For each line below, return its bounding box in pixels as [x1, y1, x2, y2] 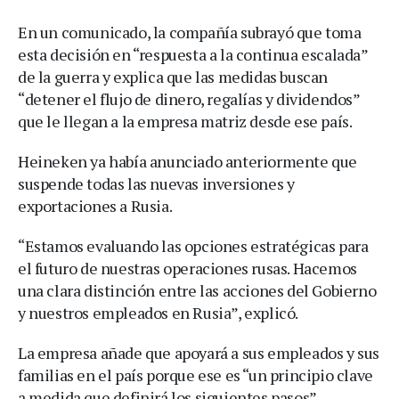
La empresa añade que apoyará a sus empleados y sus [18, 342, 380, 364]
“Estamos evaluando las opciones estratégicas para [18, 235, 369, 257]
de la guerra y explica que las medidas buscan [18, 66, 329, 88]
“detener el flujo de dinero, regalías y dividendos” [18, 88, 360, 110]
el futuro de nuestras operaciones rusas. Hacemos [18, 257, 357, 280]
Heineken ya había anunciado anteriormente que [18, 151, 358, 173]
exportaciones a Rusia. [18, 195, 173, 217]
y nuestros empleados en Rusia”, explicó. [18, 302, 299, 324]
